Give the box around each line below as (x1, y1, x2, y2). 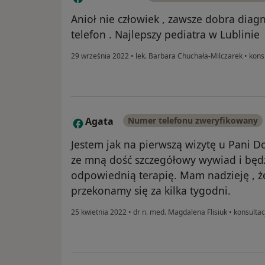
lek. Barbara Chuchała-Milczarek (134, 51, 244, 62)
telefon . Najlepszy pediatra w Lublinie (71, 27, 260, 42)
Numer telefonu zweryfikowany (128, 115, 258, 127)
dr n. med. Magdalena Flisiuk (131, 207, 229, 218)
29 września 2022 (71, 51, 129, 62)
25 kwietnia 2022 (71, 207, 127, 218)
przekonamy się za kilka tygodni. (71, 183, 231, 198)
